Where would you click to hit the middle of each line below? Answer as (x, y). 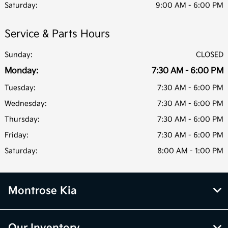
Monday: (21, 71)
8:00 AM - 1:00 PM (190, 151)
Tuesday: (20, 88)
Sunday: (19, 54)
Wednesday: (26, 103)
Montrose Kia (42, 191)
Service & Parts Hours (57, 34)
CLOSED (210, 54)
